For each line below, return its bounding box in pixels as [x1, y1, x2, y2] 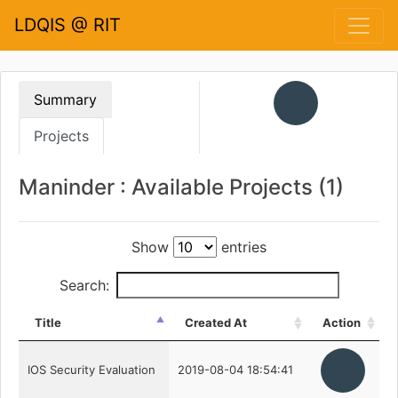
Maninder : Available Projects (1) [19, 174, 344, 200]
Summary [34, 91, 97, 108]
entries [217, 238, 267, 256]
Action [322, 315, 361, 330]
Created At [185, 315, 247, 330]
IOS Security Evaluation [28, 362, 155, 377]
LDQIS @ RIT [14, 14, 121, 36]
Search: [59, 276, 109, 294]
